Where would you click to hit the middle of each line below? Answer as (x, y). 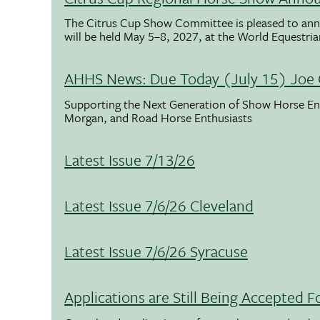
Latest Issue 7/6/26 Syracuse (156, 251)
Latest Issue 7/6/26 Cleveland (159, 206)
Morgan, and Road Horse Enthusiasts (158, 118)
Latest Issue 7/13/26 (130, 160)
